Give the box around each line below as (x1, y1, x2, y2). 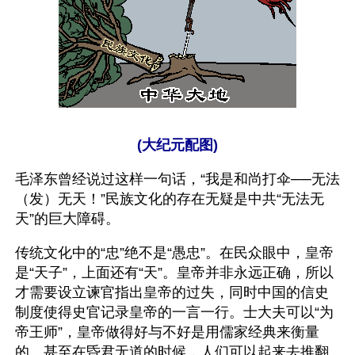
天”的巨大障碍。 (15, 211, 120, 227)
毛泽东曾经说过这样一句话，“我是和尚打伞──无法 (15, 171, 340, 187)
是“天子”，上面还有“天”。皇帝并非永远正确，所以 (15, 265, 334, 281)
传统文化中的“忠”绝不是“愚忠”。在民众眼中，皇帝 (15, 245, 334, 261)
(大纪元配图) (137, 137, 218, 153)
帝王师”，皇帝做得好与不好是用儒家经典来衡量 (15, 324, 319, 340)
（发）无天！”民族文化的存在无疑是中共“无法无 (15, 191, 324, 207)
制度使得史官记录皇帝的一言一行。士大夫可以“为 (15, 304, 334, 320)
